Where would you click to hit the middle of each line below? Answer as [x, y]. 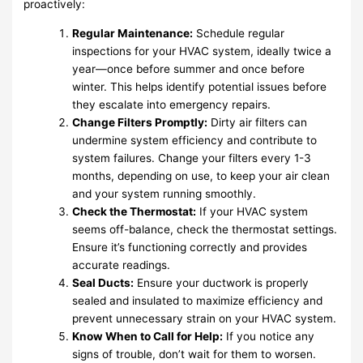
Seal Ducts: [103, 282]
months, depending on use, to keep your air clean [201, 175]
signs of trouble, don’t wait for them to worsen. [194, 354]
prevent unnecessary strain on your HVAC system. [205, 318]
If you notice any [269, 336]
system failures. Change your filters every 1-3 [192, 158]
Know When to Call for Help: [148, 336]
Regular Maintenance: [133, 33]
